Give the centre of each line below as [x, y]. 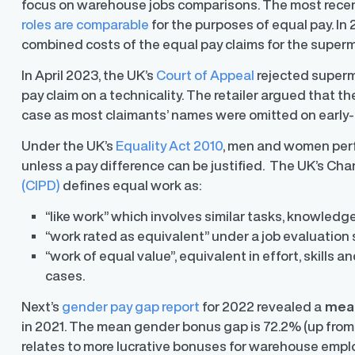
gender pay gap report [131, 307]
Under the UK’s [69, 146]
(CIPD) [41, 185]
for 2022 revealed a [261, 307]
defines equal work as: [131, 185]
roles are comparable [86, 25]
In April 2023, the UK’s [89, 75]
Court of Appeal [206, 75]
